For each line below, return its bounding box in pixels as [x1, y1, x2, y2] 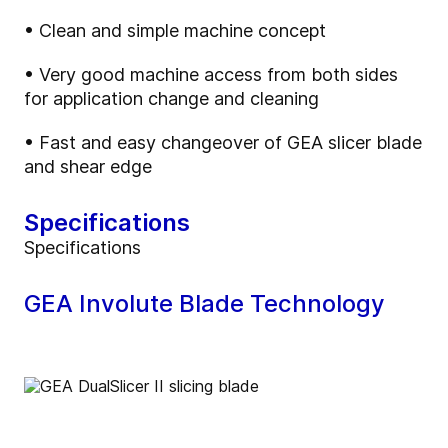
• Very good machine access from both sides [24, 63, 398, 85]
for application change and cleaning [24, 87, 324, 109]
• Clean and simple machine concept [24, 19, 326, 41]
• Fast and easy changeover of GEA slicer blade [24, 131, 422, 153]
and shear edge [24, 155, 157, 177]
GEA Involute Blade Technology [24, 288, 385, 318]
